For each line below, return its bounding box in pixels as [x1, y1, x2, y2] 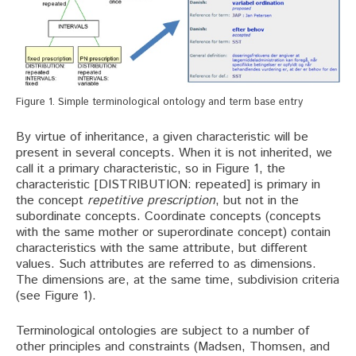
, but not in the [215, 192, 299, 211]
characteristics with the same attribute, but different [16, 239, 308, 258]
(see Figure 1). [16, 287, 96, 306]
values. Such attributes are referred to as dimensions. [16, 255, 316, 274]
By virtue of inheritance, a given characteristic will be [16, 128, 308, 147]
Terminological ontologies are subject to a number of [16, 322, 309, 341]
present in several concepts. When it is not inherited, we [16, 144, 332, 163]
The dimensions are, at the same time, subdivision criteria [16, 271, 339, 290]
